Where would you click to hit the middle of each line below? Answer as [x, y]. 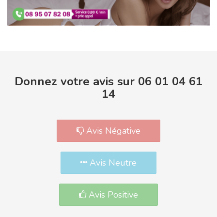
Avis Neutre [112, 163]
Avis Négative [112, 131]
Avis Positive [112, 194]
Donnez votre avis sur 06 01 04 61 [108, 81]
